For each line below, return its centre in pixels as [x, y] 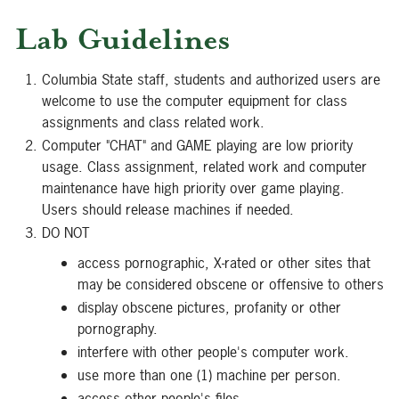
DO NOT [66, 232]
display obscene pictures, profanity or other [209, 307]
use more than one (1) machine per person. [209, 375]
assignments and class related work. [153, 122]
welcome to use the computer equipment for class [195, 101]
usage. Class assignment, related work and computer [204, 167]
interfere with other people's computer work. [213, 352]
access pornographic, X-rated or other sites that [224, 263]
